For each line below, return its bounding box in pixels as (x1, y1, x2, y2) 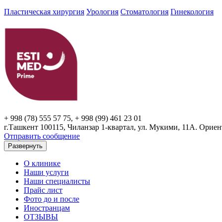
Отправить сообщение (4, 131, 80, 140)
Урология (86, 7, 118, 16)
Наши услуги (24, 167, 69, 176)
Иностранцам (24, 203, 70, 212)
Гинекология (170, 7, 214, 16)
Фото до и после (24, 194, 79, 203)
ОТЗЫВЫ (24, 212, 58, 221)
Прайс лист (24, 185, 62, 194)
